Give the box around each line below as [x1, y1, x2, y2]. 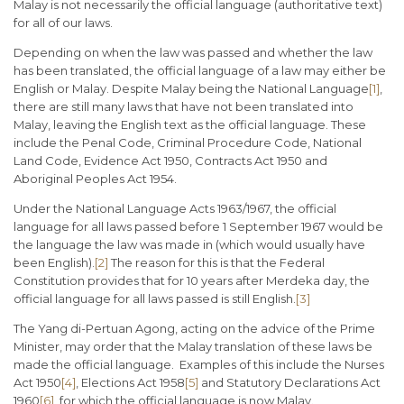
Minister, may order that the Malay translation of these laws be [14, 339, 372, 354]
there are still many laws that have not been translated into [14, 99, 353, 115]
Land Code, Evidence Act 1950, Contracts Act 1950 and [14, 153, 327, 169]
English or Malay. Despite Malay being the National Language [14, 81, 369, 96]
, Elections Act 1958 [76, 375, 185, 390]
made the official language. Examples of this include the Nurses [14, 357, 384, 372]
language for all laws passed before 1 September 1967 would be [14, 219, 383, 234]
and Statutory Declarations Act [198, 375, 381, 390]
